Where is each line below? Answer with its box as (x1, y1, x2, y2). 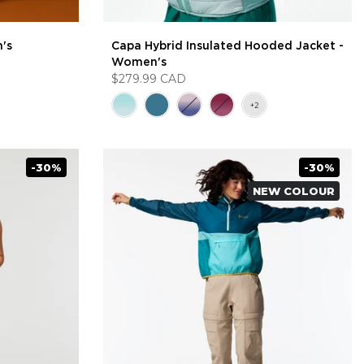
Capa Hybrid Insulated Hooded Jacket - (111, 39, 344, 52)
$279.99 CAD (111, 71, 186, 86)
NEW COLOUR (253, 184, 335, 197)
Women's (111, 55, 167, 68)
